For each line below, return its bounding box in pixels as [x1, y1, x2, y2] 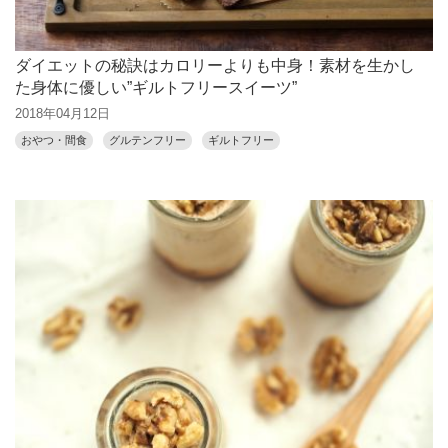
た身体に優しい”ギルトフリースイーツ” [15, 79, 297, 97]
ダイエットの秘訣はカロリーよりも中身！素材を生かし [15, 57, 415, 75]
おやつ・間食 [21, 134, 87, 147]
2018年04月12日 [15, 106, 110, 122]
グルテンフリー [109, 134, 186, 147]
